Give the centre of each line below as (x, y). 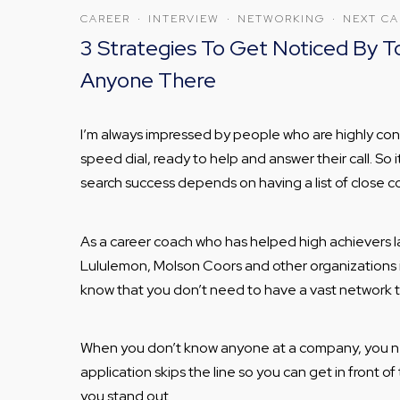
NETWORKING (281, 18)
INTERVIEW (184, 18)
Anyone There (148, 79)
